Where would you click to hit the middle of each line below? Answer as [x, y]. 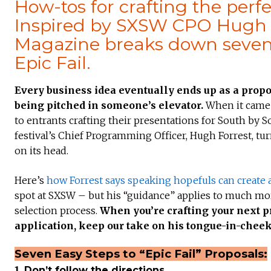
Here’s [31, 180]
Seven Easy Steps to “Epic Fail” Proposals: [141, 253]
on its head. [41, 150]
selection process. [57, 210]
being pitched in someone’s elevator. [110, 105]
